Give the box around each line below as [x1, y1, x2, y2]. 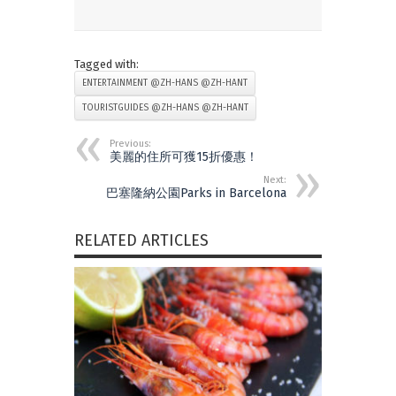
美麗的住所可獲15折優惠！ [110, 149, 258, 165]
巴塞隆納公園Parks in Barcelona [106, 186, 286, 202]
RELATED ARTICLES [74, 231, 209, 251]
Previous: [110, 138, 151, 150]
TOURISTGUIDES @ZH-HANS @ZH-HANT [82, 103, 248, 114]
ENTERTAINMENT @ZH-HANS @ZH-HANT [82, 78, 247, 89]
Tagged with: [74, 57, 139, 72]
